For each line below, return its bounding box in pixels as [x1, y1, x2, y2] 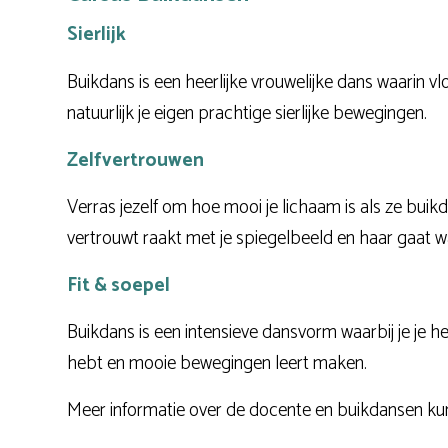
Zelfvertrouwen [67, 144, 204, 176]
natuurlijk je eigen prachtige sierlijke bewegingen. [67, 97, 427, 129]
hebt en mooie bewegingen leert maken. [67, 348, 367, 380]
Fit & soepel [67, 269, 170, 301]
